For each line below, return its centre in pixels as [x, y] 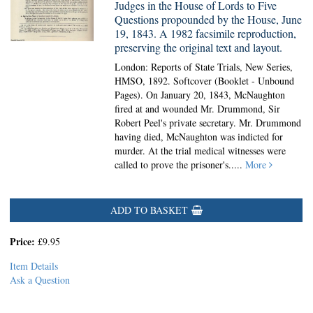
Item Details [34, 266]
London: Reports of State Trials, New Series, [204, 67]
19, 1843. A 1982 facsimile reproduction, [206, 33]
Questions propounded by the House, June [209, 19]
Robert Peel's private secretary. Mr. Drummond [208, 123]
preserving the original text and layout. [199, 47]
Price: [24, 241]
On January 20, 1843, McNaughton [216, 95]
